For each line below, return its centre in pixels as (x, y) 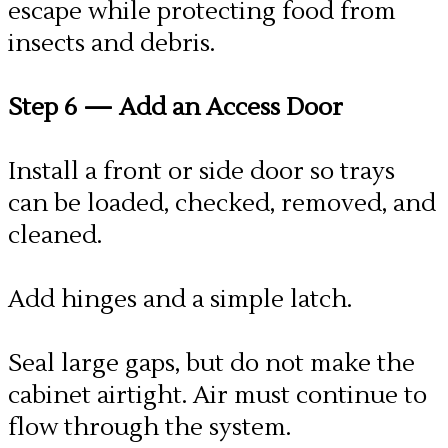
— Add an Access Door (213, 107)
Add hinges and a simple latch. (180, 299)
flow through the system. (149, 427)
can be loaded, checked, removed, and (222, 203)
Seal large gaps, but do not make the (211, 363)
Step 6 (45, 107)
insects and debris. (111, 43)
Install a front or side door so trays (201, 171)
